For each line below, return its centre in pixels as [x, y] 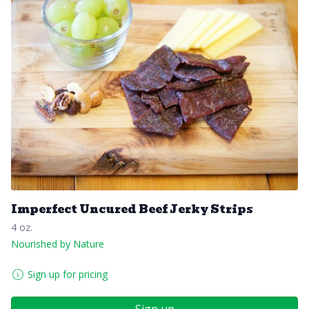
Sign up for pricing [68, 274]
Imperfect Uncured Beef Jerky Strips [132, 209]
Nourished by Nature [58, 243]
